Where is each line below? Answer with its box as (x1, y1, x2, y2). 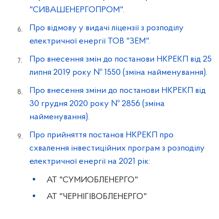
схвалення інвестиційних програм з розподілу (29, 144, 205, 153)
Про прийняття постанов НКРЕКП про (29, 131, 174, 140)
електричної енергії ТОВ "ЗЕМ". (29, 37, 150, 46)
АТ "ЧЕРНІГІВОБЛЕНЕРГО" (46, 192, 147, 201)
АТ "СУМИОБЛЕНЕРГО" (46, 175, 138, 185)
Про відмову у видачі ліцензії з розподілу (29, 23, 184, 33)
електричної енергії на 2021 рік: (29, 157, 150, 166)
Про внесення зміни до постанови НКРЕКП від (29, 86, 206, 95)
